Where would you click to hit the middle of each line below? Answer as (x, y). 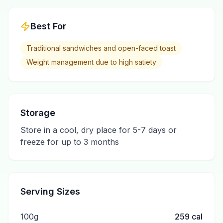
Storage (38, 113)
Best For (48, 26)
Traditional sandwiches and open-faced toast (101, 48)
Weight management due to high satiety (91, 62)
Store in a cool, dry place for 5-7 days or (99, 130)
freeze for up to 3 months (70, 142)
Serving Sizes (50, 191)
